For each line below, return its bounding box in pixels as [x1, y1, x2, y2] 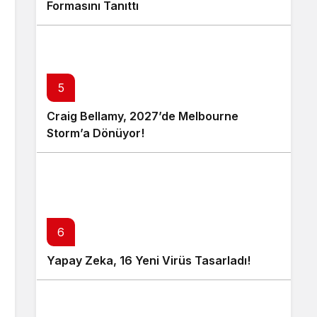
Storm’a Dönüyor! [47, 126, 144, 140]
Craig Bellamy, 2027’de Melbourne [47, 109, 238, 123]
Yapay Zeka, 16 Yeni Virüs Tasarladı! [47, 253, 250, 267]
